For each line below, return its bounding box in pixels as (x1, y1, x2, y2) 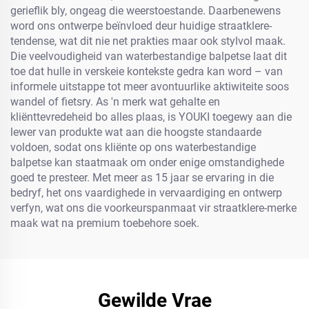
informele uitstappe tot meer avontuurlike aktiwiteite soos (10, 80, 289, 93)
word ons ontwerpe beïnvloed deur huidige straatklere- (10, 19, 272, 32)
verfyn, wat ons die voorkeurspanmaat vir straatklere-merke (10, 201, 297, 215)
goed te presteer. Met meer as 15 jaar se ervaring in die (10, 171, 274, 184)
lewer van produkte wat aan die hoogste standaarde (10, 126, 261, 139)
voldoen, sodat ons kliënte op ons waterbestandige (10, 141, 256, 154)
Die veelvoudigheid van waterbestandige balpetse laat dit (10, 50, 287, 63)
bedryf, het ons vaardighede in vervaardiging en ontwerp (10, 186, 282, 199)
